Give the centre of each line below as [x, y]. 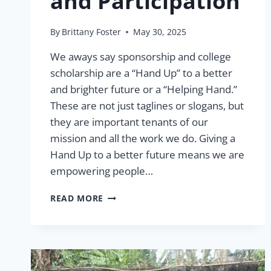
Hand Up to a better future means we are [147, 155]
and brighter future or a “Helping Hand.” [144, 90]
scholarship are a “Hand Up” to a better [141, 73]
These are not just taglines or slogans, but [147, 106]
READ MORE [77, 198]
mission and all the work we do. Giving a [143, 139]
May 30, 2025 [160, 32]
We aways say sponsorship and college [141, 57]
